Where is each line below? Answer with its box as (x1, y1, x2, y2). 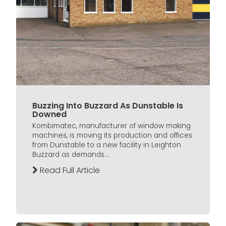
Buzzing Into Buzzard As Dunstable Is (32, 99, 183, 111)
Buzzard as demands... (32, 149, 109, 159)
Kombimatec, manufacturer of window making (32, 121, 191, 131)
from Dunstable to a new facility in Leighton (32, 140, 181, 150)
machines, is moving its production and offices (32, 130, 192, 140)
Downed (32, 108, 67, 120)
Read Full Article (38, 164, 100, 176)
